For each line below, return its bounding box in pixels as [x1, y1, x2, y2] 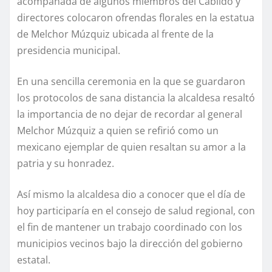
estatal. [17, 253, 50, 267]
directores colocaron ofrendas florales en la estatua [17, 11, 254, 25]
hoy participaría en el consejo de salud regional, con [17, 204, 255, 218]
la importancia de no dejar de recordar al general [17, 107, 242, 121]
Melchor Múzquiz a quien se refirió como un [17, 124, 219, 138]
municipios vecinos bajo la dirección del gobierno [17, 237, 243, 251]
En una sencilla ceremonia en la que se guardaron [17, 75, 245, 89]
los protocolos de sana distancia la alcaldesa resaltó [17, 91, 255, 105]
